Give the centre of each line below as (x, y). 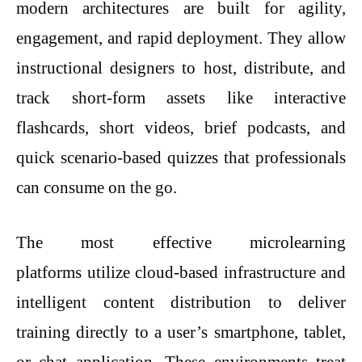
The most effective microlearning (181, 243)
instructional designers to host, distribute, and (181, 67)
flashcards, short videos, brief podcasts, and (181, 127)
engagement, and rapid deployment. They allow (181, 38)
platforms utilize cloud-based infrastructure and (181, 273)
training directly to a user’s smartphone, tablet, (181, 333)
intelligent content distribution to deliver (181, 303)
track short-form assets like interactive (181, 97)
